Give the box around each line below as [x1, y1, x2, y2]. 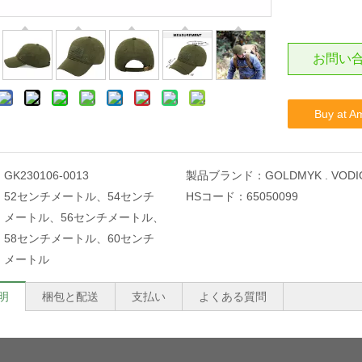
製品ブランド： [185, 169, 265, 182]
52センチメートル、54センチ [4, 190, 154, 203]
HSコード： [185, 190, 246, 203]
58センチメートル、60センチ [4, 232, 154, 245]
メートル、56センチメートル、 [4, 211, 164, 224]
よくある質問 [199, 290, 267, 303]
